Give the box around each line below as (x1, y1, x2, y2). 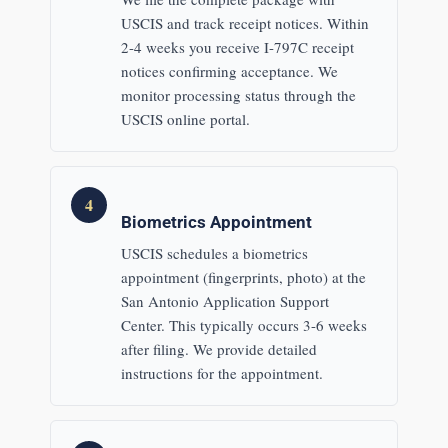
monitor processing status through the (120, 85, 356, 106)
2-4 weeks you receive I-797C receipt (120, 37, 354, 58)
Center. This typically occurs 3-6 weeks (120, 314, 367, 335)
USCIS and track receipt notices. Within (120, 13, 369, 34)
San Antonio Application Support (120, 290, 329, 311)
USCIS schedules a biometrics (120, 242, 308, 263)
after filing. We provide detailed (120, 338, 317, 359)
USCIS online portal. (120, 109, 250, 130)
